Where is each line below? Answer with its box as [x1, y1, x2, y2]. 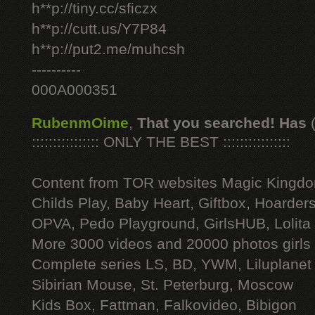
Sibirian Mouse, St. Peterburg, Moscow [32, 276, 293, 293]
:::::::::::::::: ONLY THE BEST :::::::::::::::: [32, 134, 290, 150]
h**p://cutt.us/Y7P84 [32, 20, 167, 37]
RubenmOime [32, 115, 129, 131]
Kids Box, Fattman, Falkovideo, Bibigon [32, 297, 297, 314]
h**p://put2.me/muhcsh [32, 41, 185, 58]
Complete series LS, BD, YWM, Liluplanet [32, 256, 311, 273]
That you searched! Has [137, 115, 307, 131]
